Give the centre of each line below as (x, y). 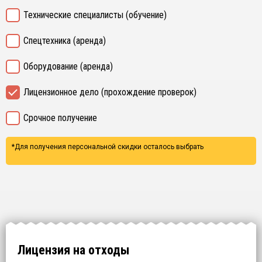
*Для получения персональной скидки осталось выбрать (108, 147)
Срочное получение (60, 118)
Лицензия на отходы (73, 250)
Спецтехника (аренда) (65, 41)
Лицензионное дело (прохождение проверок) (110, 92)
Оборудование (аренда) (68, 66)
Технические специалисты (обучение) (95, 15)
